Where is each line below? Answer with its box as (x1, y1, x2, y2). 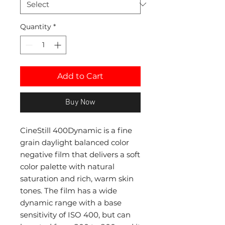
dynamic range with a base (20, 198, 122, 208)
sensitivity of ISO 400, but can (20, 210, 131, 220)
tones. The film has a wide (20, 186, 117, 196)
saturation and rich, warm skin (20, 174, 134, 184)
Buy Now (65, 97, 95, 108)
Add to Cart (57, 71, 103, 81)
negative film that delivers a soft (20, 150, 140, 160)
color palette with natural (20, 162, 115, 172)
